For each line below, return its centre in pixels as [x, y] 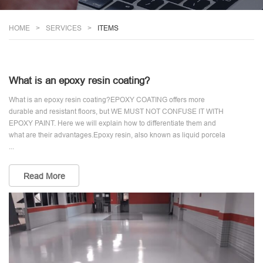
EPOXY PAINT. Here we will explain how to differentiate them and [112, 123]
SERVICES [64, 28]
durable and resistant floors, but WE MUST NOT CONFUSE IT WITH [116, 111]
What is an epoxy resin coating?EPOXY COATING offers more [107, 100]
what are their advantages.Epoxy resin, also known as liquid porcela [117, 135]
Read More [44, 176]
